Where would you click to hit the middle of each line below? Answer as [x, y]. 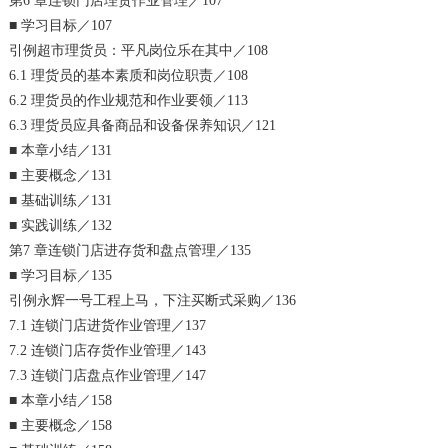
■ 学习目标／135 [61, 275]
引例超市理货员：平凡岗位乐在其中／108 [139, 50]
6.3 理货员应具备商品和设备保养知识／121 [143, 125]
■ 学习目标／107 [61, 25]
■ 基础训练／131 [61, 200]
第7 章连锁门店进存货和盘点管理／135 [130, 250]
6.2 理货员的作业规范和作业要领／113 [129, 100]
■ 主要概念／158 [61, 425]
